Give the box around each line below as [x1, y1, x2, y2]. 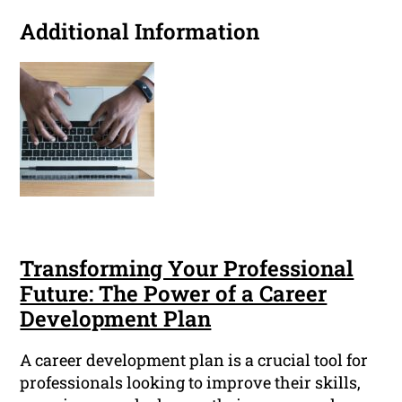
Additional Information [20, 17, 260, 47]
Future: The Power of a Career [20, 279, 328, 309]
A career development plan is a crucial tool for [20, 349, 369, 371]
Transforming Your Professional [20, 254, 354, 284]
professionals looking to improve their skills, [20, 371, 362, 394]
